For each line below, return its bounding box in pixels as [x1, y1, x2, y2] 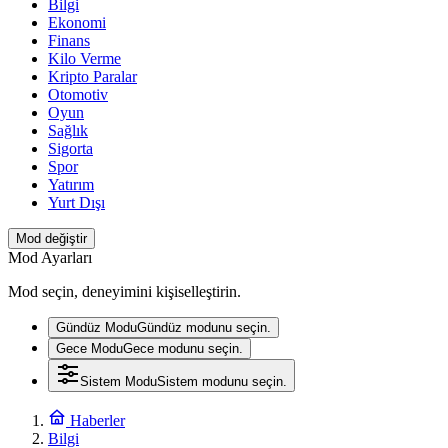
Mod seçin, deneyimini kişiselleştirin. [8, 283, 241, 300]
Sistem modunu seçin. [157, 374, 287, 389]
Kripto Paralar [48, 68, 137, 85]
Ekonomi [48, 14, 106, 31]
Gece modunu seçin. [123, 341, 243, 356]
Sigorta [48, 140, 93, 157]
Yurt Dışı [48, 194, 105, 211]
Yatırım [48, 176, 94, 193]
